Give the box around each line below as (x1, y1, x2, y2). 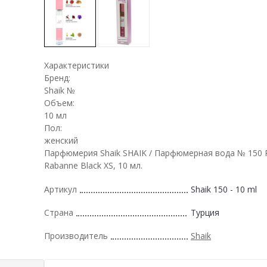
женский (44, 134, 78, 146)
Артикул (44, 183, 77, 195)
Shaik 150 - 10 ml (191, 183, 257, 195)
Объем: (44, 97, 74, 108)
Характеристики (44, 59, 109, 71)
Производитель (44, 229, 108, 241)
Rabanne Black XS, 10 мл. (44, 159, 142, 171)
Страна (44, 206, 73, 218)
